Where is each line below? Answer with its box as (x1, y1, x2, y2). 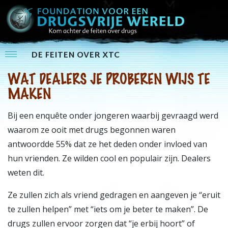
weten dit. (8, 167, 44, 179)
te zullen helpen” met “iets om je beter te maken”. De (8, 204, 208, 215)
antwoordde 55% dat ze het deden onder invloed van (8, 138, 207, 150)
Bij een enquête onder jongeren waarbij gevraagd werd (8, 110, 218, 122)
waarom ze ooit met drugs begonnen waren (8, 124, 176, 136)
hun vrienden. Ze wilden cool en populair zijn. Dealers (8, 153, 211, 164)
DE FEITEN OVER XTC (31, 48, 120, 63)
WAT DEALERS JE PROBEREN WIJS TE (8, 69, 210, 88)
